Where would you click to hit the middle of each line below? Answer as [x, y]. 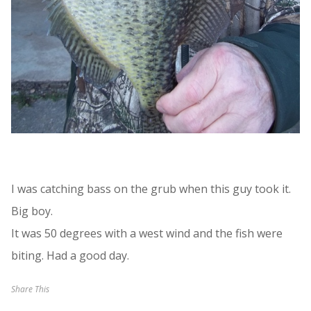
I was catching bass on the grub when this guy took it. [151, 189]
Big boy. [32, 211]
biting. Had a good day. [70, 256]
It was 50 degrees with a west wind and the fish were [147, 234]
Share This [30, 289]
